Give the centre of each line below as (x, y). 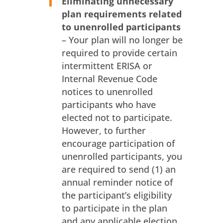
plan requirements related (121, 14)
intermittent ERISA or (107, 66)
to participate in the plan (114, 208)
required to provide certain (119, 53)
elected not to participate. (117, 118)
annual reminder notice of (117, 182)
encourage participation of (118, 144)
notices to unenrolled (107, 92)
